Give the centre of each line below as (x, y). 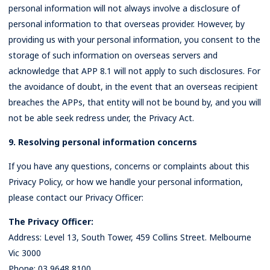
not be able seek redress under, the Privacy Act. (101, 118)
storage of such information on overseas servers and (113, 55)
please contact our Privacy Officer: (76, 197)
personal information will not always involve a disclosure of (124, 8)
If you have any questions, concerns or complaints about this (129, 166)
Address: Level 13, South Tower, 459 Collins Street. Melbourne (130, 237)
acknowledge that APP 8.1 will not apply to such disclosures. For (134, 71)
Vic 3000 (25, 253)
